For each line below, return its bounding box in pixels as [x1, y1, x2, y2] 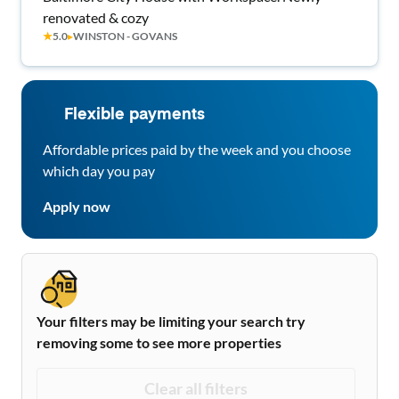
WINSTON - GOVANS [73, 29, 177, 43]
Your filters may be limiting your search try [37, 313, 305, 330]
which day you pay [43, 162, 155, 179]
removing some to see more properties [37, 334, 281, 351]
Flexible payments [64, 107, 205, 123]
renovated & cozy [43, 9, 149, 26]
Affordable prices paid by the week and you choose [43, 141, 351, 158]
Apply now [43, 198, 110, 215]
